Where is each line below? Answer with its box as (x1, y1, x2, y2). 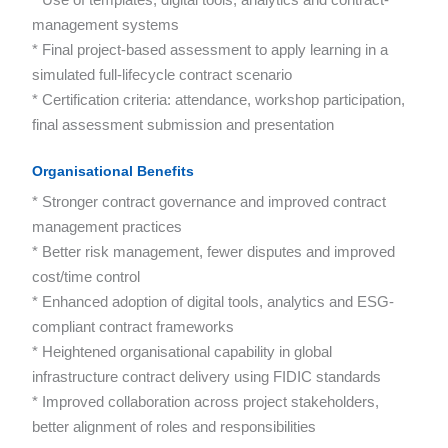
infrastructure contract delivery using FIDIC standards (32, 368, 381, 386)
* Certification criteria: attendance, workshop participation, (32, 91, 405, 109)
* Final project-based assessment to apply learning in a (32, 41, 388, 59)
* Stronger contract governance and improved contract (32, 193, 386, 211)
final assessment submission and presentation (32, 116, 334, 134)
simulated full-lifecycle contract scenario (32, 66, 292, 84)
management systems (32, 16, 179, 34)
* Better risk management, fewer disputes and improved (32, 243, 395, 261)
